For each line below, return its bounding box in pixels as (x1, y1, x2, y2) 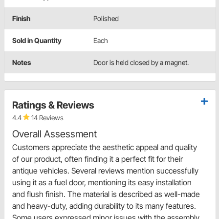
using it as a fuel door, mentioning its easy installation (12, 177, 192, 187)
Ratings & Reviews (12, 99, 94, 111)
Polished (93, 14, 119, 22)
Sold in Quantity (12, 36, 62, 44)
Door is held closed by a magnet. (93, 58, 189, 66)
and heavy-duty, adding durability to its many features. (12, 200, 196, 211)
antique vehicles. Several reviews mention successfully (12, 165, 198, 175)
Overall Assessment (12, 128, 97, 140)
